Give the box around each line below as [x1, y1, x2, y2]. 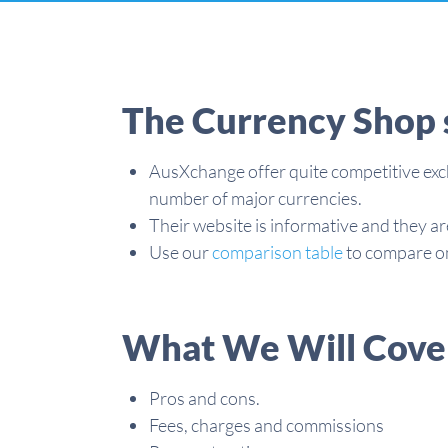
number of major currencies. [149, 187, 362, 209]
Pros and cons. [149, 387, 260, 409]
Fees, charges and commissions [149, 414, 384, 436]
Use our [149, 241, 212, 263]
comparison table [212, 241, 343, 263]
